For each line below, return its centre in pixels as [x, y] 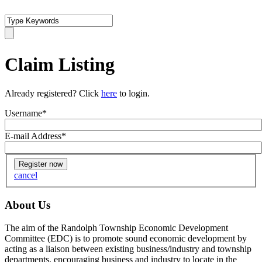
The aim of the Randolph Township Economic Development [116, 227]
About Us [27, 205]
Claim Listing [60, 65]
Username [23, 113]
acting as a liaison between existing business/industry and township [128, 249]
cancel [26, 175]
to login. [133, 93]
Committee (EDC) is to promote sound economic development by [126, 238]
